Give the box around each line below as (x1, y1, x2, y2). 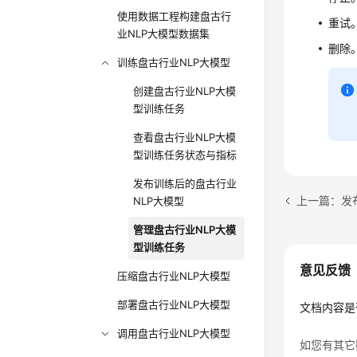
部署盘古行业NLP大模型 (117, 298, 231, 311)
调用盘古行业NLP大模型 (117, 327, 231, 339)
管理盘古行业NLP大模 (133, 223, 237, 236)
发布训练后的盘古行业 (133, 177, 237, 190)
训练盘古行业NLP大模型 (117, 56, 231, 69)
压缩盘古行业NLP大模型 (117, 269, 231, 282)
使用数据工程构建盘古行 (117, 10, 232, 22)
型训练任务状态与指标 (133, 148, 237, 161)
